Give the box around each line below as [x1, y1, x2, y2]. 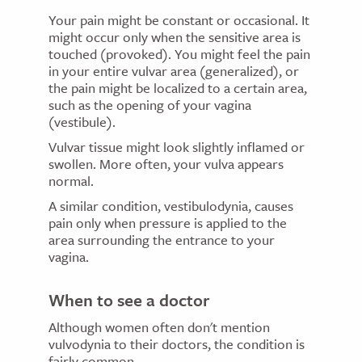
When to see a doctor [48, 288, 210, 313]
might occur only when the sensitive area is [48, 27, 301, 48]
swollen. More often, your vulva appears [48, 154, 284, 175]
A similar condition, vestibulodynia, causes [48, 196, 293, 217]
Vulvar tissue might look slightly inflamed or [48, 137, 305, 158]
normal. [48, 170, 94, 192]
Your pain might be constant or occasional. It [48, 10, 309, 31]
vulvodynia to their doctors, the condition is [48, 334, 305, 355]
